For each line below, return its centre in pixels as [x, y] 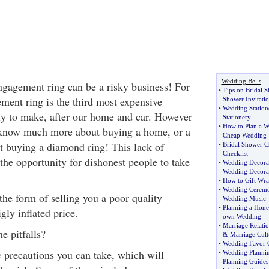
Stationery [237, 117]
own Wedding [242, 216]
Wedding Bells [241, 81]
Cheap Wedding [244, 135]
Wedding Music [244, 198]
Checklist [235, 153]
